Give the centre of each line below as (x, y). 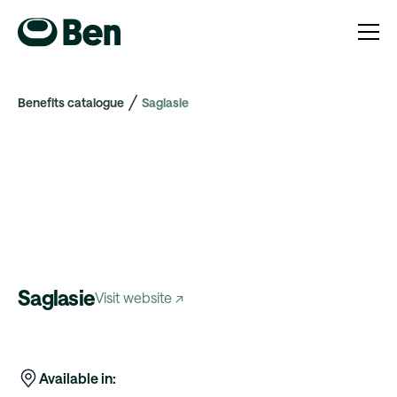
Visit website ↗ (140, 298)
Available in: (78, 378)
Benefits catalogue (71, 102)
